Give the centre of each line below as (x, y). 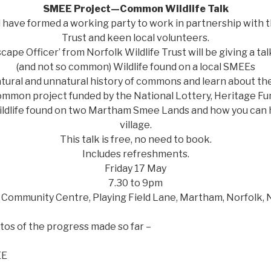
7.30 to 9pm (135, 183)
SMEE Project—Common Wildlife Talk (135, 9)
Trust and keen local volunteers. (135, 38)
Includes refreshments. (135, 154)
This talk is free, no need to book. (135, 140)
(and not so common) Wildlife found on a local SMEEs (135, 67)
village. (135, 125)
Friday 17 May (135, 169)
